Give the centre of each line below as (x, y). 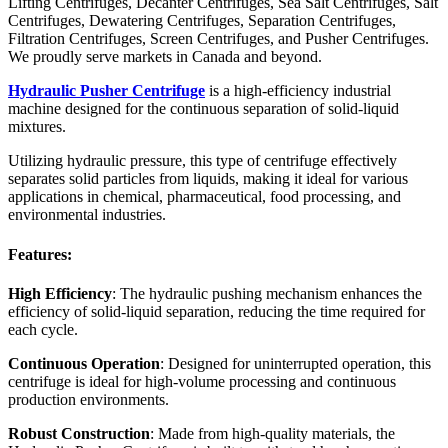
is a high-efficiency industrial (298, 91)
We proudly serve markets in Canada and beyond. (165, 57)
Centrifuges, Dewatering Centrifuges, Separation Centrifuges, (202, 21)
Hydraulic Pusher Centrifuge (106, 91)
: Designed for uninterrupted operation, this (295, 363)
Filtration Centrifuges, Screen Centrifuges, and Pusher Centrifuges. (218, 39)
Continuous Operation (84, 363)
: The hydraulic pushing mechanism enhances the (267, 293)
